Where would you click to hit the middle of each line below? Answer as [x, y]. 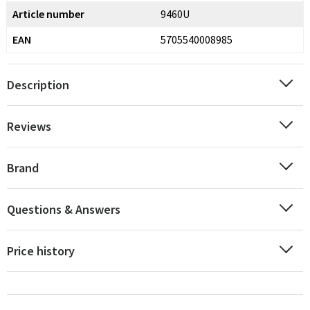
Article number [48, 14]
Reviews [29, 126]
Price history [41, 251]
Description [38, 85]
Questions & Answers [64, 209]
